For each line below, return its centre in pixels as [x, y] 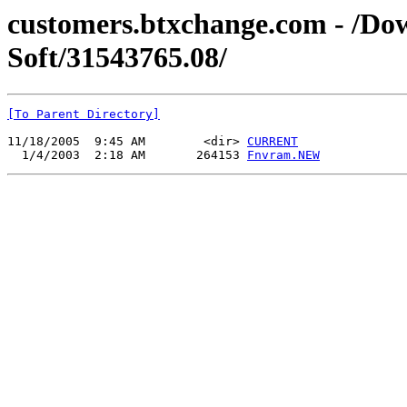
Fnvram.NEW [283, 155]
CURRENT [273, 142]
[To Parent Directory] [84, 114]
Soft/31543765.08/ [117, 57]
